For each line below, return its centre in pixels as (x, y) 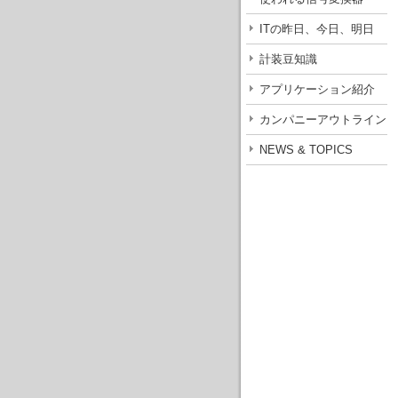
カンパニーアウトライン (323, 119)
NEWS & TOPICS (306, 150)
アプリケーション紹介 (317, 89)
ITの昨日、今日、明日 (317, 29)
